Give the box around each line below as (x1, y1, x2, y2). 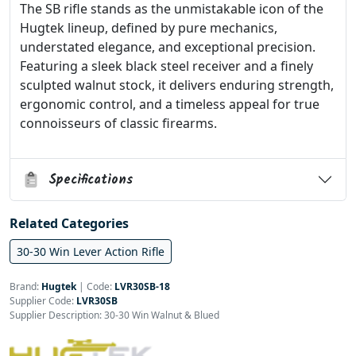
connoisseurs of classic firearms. (20, 114, 217, 132)
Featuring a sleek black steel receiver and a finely (20, 57, 313, 75)
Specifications (39, 169, 133, 190)
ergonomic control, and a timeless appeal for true (20, 95, 319, 113)
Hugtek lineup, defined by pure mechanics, (20, 19, 277, 37)
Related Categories (10, 215, 129, 232)
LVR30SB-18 (114, 280, 170, 293)
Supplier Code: (10, 294, 76, 308)
